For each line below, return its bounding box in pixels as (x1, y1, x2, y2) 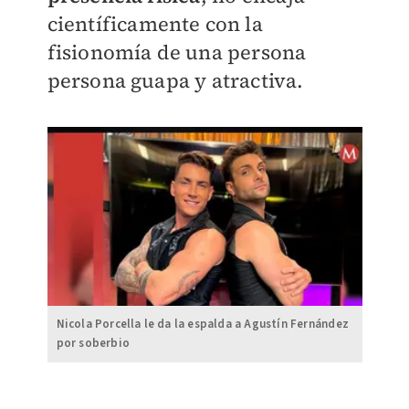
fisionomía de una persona (47, 38, 307, 66)
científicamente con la (47, 10, 263, 37)
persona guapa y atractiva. (47, 67, 304, 94)
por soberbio (56, 334, 130, 351)
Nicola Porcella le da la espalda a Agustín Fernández (56, 315, 349, 332)
